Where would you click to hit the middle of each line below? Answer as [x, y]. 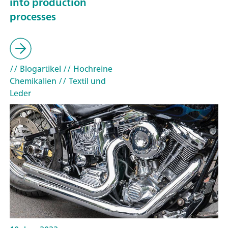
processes [33, 17]
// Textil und [81, 81]
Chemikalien [33, 81]
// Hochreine [87, 68]
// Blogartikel [35, 68]
